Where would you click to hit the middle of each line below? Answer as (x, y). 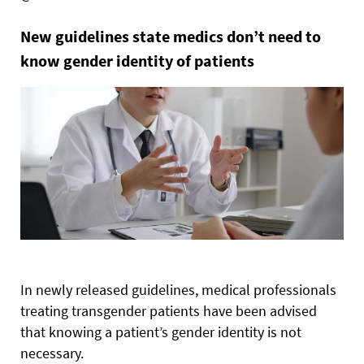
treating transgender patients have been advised (169, 310)
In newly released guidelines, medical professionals (178, 289)
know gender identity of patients (137, 61)
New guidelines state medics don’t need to (171, 37)
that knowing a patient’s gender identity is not (161, 331)
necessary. (52, 353)
